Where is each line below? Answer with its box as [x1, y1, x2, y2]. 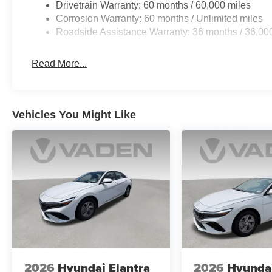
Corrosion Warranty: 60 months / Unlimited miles [56, 13, 263, 24]
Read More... [32, 58, 87, 69]
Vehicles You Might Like [12, 108, 136, 121]
